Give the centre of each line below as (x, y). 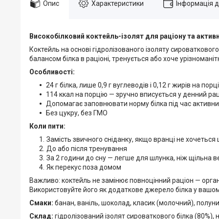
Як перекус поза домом (84, 167)
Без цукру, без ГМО (77, 113)
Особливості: (52, 72)
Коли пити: (47, 126)
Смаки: (41, 203)
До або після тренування (87, 148)
